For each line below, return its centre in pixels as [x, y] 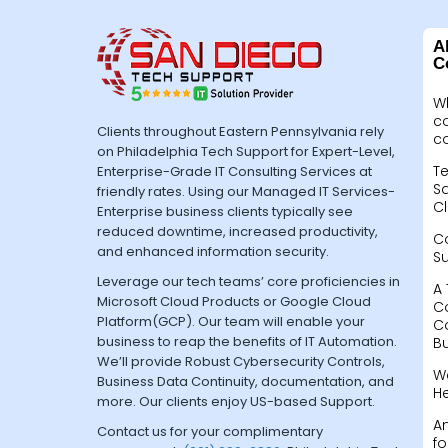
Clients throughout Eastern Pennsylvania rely [240, 131]
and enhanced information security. [213, 251]
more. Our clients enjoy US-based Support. [236, 401]
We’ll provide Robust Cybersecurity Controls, [241, 361]
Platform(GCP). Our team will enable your [231, 321]
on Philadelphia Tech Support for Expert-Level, [246, 151]
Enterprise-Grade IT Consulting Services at [234, 171]
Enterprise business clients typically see [225, 211]
